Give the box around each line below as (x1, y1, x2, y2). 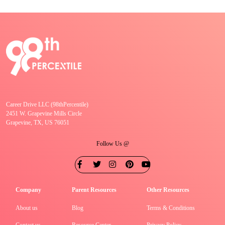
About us (15, 204, 38, 212)
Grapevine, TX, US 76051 (6, 119, 69, 127)
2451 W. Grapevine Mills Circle (6, 110, 82, 118)
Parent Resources (71, 186, 117, 194)
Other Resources (147, 186, 189, 194)
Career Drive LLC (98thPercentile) (6, 101, 88, 108)
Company (15, 186, 41, 194)
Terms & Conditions (147, 204, 195, 212)
